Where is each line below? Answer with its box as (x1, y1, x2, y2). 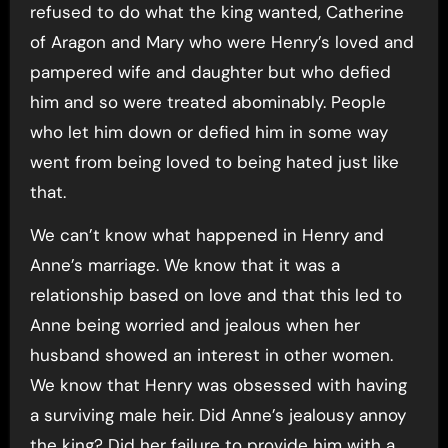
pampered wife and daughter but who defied (29, 61, 391, 83)
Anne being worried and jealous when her (29, 314, 360, 336)
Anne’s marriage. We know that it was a (29, 254, 340, 276)
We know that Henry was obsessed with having (29, 374, 407, 396)
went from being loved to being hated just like (29, 151, 399, 173)
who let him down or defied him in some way (29, 121, 388, 143)
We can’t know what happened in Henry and (29, 224, 384, 246)
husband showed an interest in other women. (29, 344, 393, 366)
